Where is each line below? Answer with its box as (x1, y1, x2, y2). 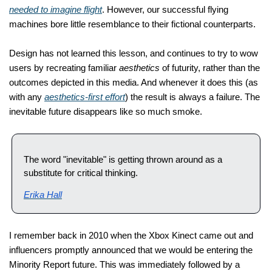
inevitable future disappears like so (9, 107, 148, 117)
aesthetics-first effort (44, 92, 125, 102)
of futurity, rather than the (160, 63, 260, 73)
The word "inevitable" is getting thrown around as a (24, 155, 222, 165)
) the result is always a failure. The (125, 92, 260, 102)
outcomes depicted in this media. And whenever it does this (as (9, 78, 258, 87)
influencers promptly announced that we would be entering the (9, 245, 253, 255)
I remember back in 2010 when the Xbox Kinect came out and (9, 231, 253, 240)
